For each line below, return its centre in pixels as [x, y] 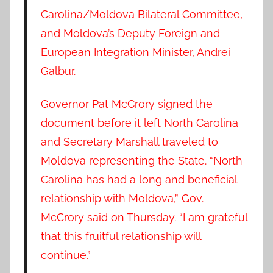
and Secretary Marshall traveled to [129, 141]
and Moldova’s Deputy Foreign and [130, 34]
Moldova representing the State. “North [141, 160]
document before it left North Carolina [139, 122]
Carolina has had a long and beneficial [139, 179]
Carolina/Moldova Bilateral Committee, [141, 15]
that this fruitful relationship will [121, 236]
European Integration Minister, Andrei [135, 52]
